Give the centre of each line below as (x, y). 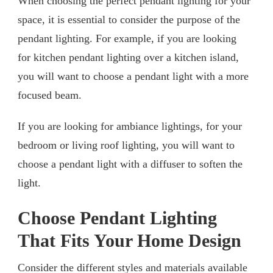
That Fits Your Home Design (129, 241)
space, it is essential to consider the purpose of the (129, 19)
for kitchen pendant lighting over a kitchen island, (128, 57)
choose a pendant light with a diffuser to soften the (130, 164)
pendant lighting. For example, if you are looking (127, 38)
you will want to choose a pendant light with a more (133, 76)
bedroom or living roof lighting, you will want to (126, 145)
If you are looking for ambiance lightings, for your (130, 126)
